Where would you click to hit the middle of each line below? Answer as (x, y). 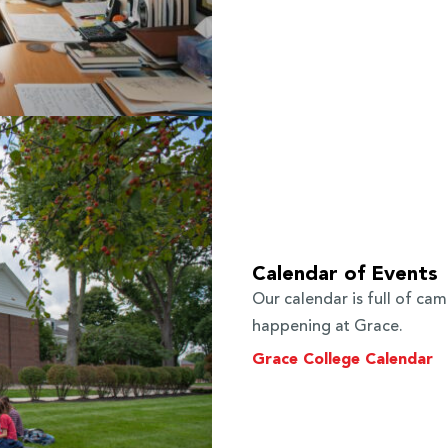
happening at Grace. (327, 327)
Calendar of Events (345, 275)
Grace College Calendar (342, 360)
